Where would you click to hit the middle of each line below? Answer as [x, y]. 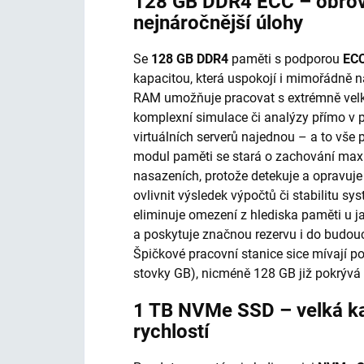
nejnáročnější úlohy [218, 22]
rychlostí [171, 331]
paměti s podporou [286, 58]
